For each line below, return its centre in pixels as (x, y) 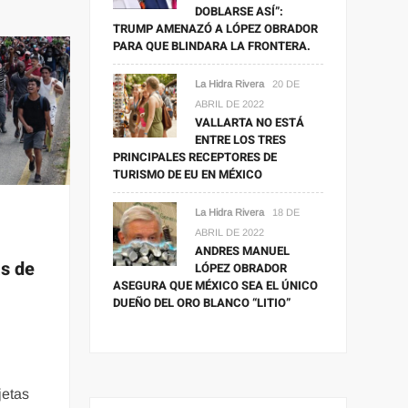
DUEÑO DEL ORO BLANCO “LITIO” (202, 302)
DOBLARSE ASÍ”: (240, 11)
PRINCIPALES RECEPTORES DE (195, 157)
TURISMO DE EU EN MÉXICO (188, 174)
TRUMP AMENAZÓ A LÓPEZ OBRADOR (216, 28)
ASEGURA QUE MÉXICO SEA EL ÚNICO (216, 285)
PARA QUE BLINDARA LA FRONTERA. (212, 46)
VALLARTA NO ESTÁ (250, 122)
